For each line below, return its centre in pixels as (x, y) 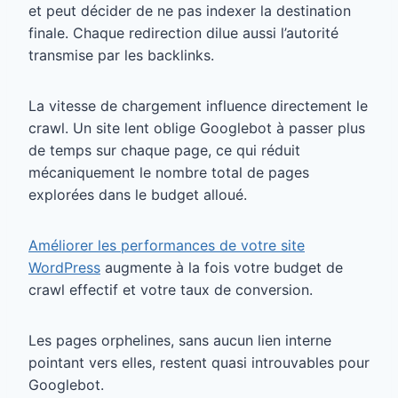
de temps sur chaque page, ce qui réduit (164, 150)
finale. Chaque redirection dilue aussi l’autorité (183, 32)
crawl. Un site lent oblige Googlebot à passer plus (197, 127)
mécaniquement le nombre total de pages (169, 172)
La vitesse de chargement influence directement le (198, 105)
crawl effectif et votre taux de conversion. (171, 289)
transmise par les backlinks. (121, 55)
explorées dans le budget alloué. (140, 194)
